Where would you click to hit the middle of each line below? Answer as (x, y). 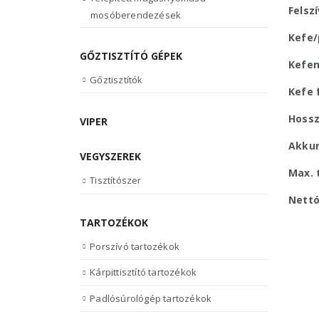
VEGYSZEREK (110, 157)
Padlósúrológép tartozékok (151, 298)
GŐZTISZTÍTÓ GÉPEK (131, 56)
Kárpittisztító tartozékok (143, 272)
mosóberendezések (136, 15)
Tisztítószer (116, 181)
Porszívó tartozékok (135, 246)
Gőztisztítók (116, 79)
